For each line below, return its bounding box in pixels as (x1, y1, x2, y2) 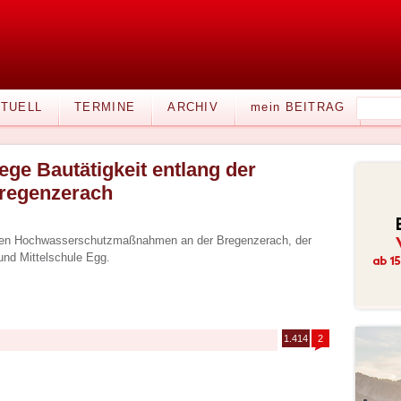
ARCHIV (167, 100, 219, 114)
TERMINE (74, 100, 136, 114)
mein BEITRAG (251, 100, 346, 114)
